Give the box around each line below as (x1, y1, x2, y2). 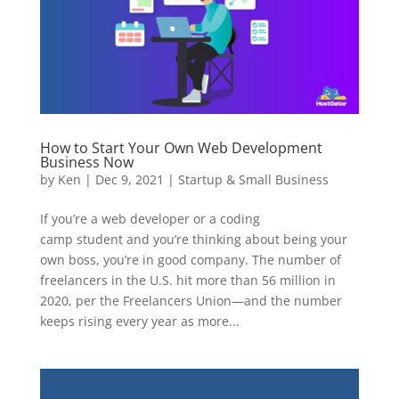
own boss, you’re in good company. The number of (39, 250, 341, 268)
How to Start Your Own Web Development (39, 137, 322, 158)
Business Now (39, 151, 134, 172)
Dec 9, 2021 (94, 170, 164, 188)
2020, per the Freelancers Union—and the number (39, 291, 342, 309)
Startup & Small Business (177, 170, 329, 188)
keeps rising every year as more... (39, 312, 240, 330)
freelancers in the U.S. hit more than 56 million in (39, 271, 336, 289)
